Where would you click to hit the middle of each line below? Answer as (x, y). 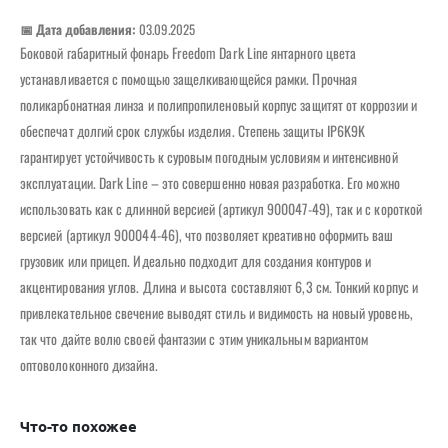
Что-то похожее (78, 425)
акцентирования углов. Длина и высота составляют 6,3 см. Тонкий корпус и (219, 286)
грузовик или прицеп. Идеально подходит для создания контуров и (196, 260)
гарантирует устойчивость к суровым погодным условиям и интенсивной (209, 156)
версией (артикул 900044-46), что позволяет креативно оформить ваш (207, 234)
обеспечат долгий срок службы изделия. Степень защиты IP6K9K (193, 130)
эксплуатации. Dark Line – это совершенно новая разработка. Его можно (210, 182)
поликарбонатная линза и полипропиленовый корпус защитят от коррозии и (218, 104)
